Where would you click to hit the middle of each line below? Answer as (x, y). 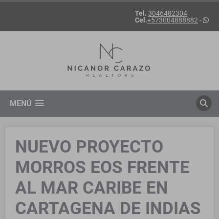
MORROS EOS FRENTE (102, 167)
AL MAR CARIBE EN (92, 188)
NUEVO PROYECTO (89, 147)
